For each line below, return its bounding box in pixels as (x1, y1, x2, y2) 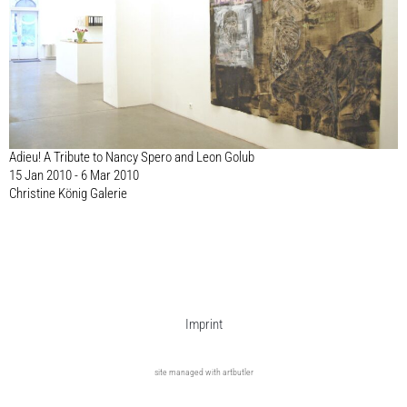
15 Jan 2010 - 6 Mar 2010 (9, 166, 139, 184)
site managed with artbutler (154, 366, 253, 377)
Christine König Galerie (9, 184, 127, 202)
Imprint (184, 315, 223, 333)
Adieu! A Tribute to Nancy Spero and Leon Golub (9, 148, 254, 165)
